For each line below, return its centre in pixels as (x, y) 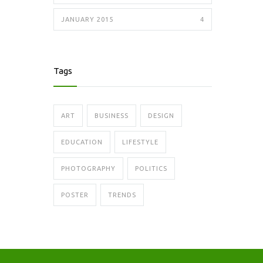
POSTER (75, 195)
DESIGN (161, 116)
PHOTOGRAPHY (88, 168)
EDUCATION (82, 142)
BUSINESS (112, 116)
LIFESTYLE (140, 142)
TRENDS (122, 195)
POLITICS (151, 168)
